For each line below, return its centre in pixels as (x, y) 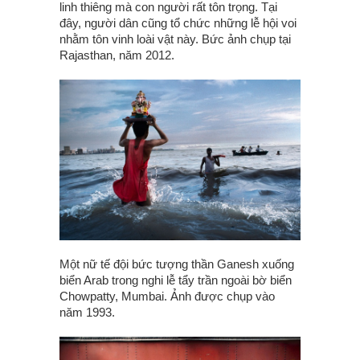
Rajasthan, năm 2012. (117, 55)
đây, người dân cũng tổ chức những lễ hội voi (178, 23)
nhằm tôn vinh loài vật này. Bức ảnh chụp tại (175, 39)
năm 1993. (87, 313)
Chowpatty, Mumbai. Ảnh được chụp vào (167, 297)
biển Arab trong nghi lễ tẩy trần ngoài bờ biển (176, 280)
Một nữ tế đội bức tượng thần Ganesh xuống (177, 264)
